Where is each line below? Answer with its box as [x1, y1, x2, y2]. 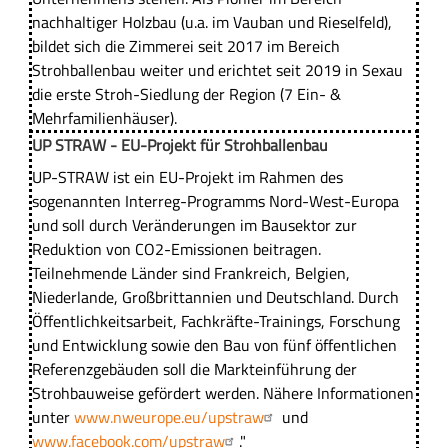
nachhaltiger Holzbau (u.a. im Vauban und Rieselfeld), [31, 10, 392, 35]
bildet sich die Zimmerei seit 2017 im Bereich [31, 34, 340, 59]
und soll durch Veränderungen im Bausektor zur [31, 212, 357, 237]
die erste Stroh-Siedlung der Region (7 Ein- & [31, 82, 341, 107]
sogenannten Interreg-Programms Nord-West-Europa [31, 188, 399, 213]
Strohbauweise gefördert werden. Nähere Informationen [31, 380, 414, 405]
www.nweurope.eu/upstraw [73, 404, 264, 429]
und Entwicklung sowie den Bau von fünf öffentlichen [31, 332, 397, 357]
